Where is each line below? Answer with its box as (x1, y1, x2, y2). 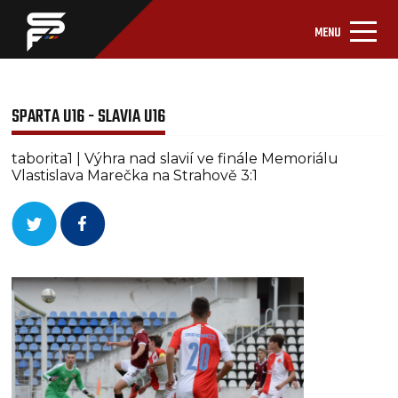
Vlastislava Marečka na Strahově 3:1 (12, 167, 259, 184)
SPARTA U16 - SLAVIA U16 (12, 103, 166, 131)
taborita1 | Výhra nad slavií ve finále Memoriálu (12, 150, 339, 167)
